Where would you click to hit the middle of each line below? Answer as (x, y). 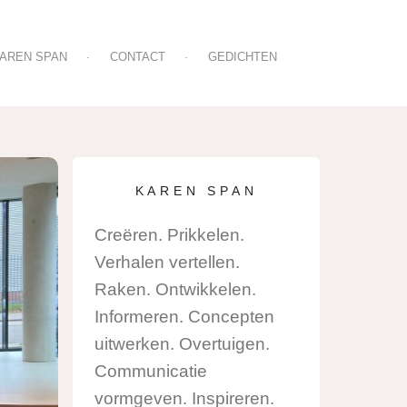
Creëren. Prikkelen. (169, 235)
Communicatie (151, 372)
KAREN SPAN (196, 191)
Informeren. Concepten (184, 317)
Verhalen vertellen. (167, 263)
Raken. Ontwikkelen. (175, 290)
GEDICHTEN (243, 57)
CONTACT (138, 57)
